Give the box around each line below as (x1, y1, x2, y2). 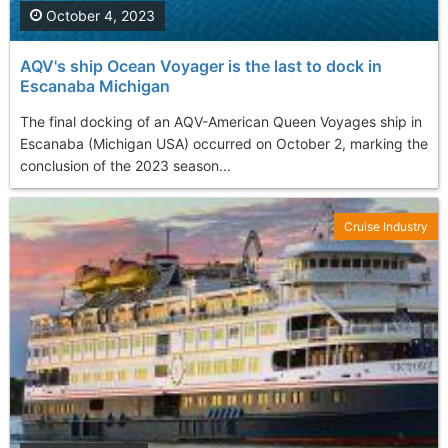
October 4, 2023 (42, 6, 155, 24)
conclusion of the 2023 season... (20, 156, 231, 174)
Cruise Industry (344, 218, 428, 234)
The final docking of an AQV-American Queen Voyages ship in (20, 112, 422, 130)
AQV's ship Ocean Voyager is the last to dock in (20, 55, 382, 76)
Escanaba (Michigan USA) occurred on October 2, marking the (20, 134, 428, 152)
